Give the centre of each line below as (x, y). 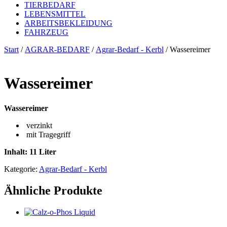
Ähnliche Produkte (53, 190)
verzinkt (38, 125)
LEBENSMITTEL (55, 14)
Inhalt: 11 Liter (30, 152)
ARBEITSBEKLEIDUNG (68, 23)
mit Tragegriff (47, 134)
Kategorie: (22, 169)
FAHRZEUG (46, 32)
